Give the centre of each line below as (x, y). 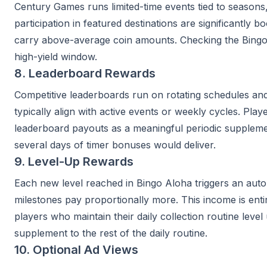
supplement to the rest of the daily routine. (111, 233)
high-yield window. (56, 57)
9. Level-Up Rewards (74, 162)
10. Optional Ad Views (76, 250)
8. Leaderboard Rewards (85, 73)
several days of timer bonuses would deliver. (115, 145)
